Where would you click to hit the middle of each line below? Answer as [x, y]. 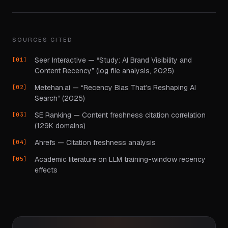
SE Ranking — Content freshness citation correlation [120, 115]
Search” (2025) [60, 98]
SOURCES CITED [42, 40]
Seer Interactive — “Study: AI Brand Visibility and [113, 60]
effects [46, 170]
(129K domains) [60, 126]
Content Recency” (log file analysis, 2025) [104, 71]
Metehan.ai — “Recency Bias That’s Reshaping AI [115, 88]
